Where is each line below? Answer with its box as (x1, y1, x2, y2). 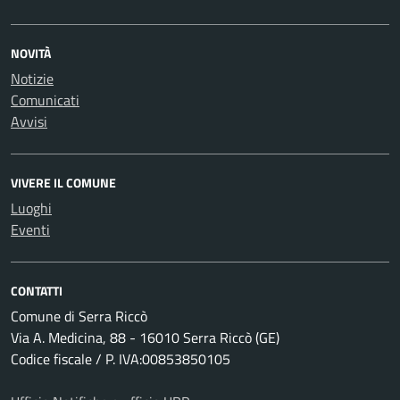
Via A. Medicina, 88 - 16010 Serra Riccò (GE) (11, 327, 279, 348)
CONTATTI (11, 281, 62, 300)
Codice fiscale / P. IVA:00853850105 (11, 348, 230, 370)
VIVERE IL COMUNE (11, 173, 116, 192)
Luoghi (11, 197, 52, 219)
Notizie (11, 68, 54, 89)
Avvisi (11, 111, 47, 132)
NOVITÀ (11, 44, 51, 62)
